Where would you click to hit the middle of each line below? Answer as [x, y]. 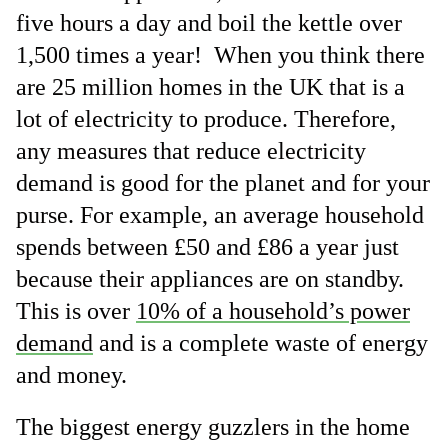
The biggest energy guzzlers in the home [213, 427]
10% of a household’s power [273, 311]
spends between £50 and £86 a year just [207, 247]
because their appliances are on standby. [210, 279]
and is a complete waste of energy [260, 343]
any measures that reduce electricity [191, 151]
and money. [71, 375]
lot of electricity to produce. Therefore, [206, 119]
